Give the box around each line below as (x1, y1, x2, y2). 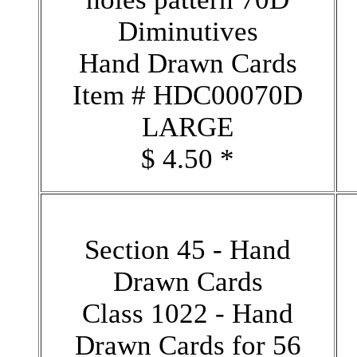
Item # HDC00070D (73, 79, 303, 111)
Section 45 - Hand (84, 233, 291, 265)
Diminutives (117, 15, 258, 47)
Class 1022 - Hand (82, 297, 293, 329)
